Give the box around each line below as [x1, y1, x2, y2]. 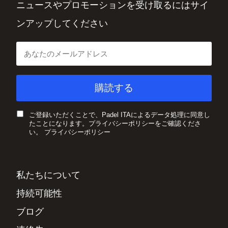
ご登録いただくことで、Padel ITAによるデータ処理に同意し [29, 111, 210, 119]
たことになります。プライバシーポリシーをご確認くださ [29, 120, 201, 128]
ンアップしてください [16, 18, 108, 29]
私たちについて [16, 170, 80, 181]
